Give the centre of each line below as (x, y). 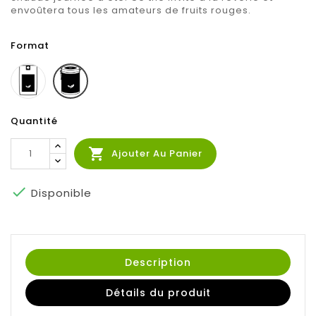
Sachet (63, 70)
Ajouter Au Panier (157, 153)
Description (158, 263)
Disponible (60, 193)
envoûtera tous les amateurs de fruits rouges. (131, 11)
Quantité (34, 121)
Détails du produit (158, 293)
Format (30, 46)
